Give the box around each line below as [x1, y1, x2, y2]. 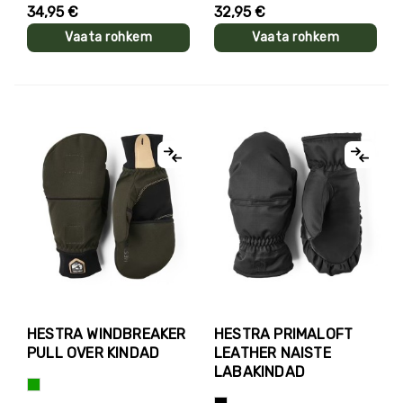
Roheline [27, 376, 76, 392]
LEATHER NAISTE [214, 344, 331, 362]
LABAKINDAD [214, 363, 305, 381]
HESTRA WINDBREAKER [27, 325, 186, 343]
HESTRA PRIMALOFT [214, 325, 354, 343]
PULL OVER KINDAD [27, 344, 160, 362]
